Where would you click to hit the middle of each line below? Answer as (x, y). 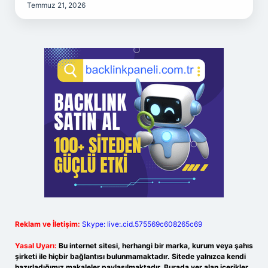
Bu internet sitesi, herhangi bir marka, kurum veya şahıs (156, 246)
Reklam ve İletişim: (48, 224)
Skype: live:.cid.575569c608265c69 (142, 224)
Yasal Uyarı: (36, 246)
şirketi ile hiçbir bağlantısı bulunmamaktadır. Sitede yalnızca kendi (130, 256)
